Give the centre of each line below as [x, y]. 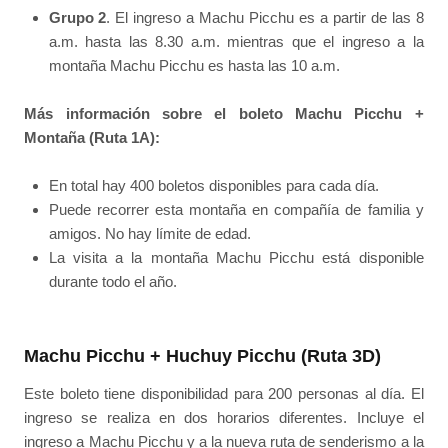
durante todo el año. [112, 282]
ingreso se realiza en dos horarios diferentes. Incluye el [224, 418]
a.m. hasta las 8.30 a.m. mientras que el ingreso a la [236, 41]
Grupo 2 [77, 17]
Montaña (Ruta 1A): [92, 137]
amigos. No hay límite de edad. [149, 234]
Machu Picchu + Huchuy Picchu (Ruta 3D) [203, 356]
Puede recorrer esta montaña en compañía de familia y [236, 210]
